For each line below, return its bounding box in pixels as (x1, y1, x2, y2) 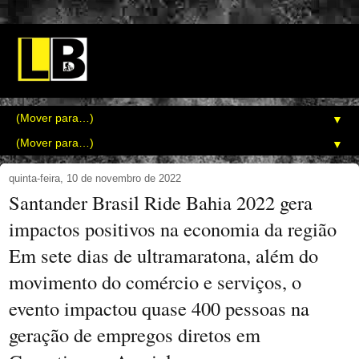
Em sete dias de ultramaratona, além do (9, 242, 318, 269)
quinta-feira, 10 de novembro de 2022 (9, 172, 181, 185)
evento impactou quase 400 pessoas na (9, 295, 309, 322)
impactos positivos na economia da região (9, 216, 337, 243)
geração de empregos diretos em (9, 321, 260, 349)
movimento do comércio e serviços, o (9, 268, 301, 296)
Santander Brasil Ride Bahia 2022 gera (9, 189, 313, 216)
